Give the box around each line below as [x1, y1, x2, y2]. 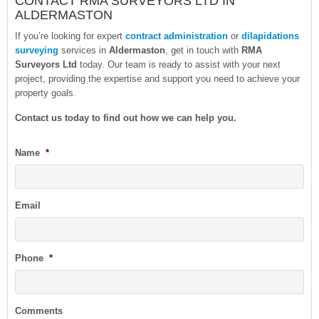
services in [58, 44, 109, 56]
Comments [15, 305, 63, 316]
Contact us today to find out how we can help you [15, 112, 234, 123]
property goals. [15, 87, 76, 98]
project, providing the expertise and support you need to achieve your [15, 73, 300, 84]
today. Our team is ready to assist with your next [77, 58, 281, 70]
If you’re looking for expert [15, 30, 125, 41]
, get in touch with [165, 44, 241, 56]
